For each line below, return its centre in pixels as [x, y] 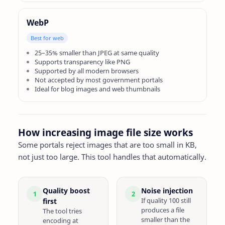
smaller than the [165, 219]
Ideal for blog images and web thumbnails [97, 89]
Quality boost [66, 191]
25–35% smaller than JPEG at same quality [97, 53]
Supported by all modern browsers [87, 71]
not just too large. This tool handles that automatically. [112, 157]
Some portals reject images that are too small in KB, [107, 145]
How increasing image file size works [105, 133]
